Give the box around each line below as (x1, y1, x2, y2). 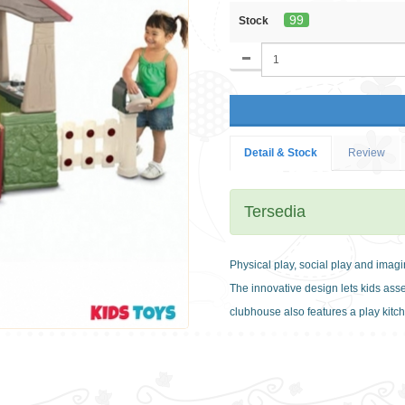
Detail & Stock (244, 146, 317, 159)
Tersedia (244, 202, 306, 221)
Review (348, 146, 385, 159)
